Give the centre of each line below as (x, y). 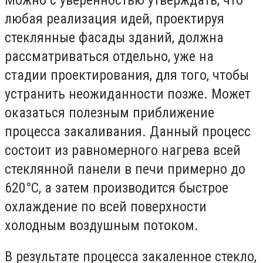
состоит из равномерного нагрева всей (123, 150)
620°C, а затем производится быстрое (117, 188)
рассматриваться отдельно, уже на (109, 56)
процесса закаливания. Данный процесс (128, 131)
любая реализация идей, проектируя (114, 18)
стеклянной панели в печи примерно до (125, 169)
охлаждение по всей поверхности (106, 206)
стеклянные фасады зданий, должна (114, 37)
